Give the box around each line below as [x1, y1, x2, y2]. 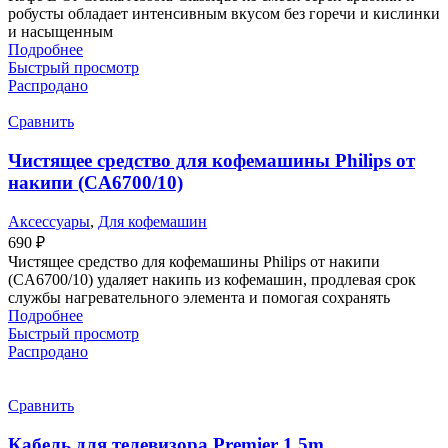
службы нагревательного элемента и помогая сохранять [8, 288, 390, 306]
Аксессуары [8, 212, 90, 230]
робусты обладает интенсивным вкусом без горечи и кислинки [8, 5, 440, 23]
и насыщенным [8, 23, 113, 41]
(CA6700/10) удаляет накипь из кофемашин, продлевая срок [8, 270, 416, 288]
